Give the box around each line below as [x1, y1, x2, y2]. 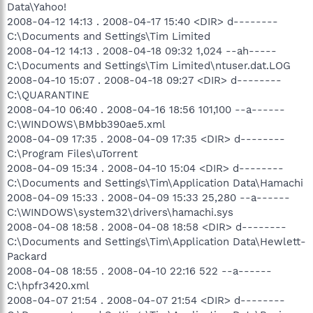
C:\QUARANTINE [7, 89, 89, 101]
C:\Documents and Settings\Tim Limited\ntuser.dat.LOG [7, 59, 291, 72]
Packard [7, 250, 47, 263]
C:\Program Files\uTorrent [7, 147, 138, 160]
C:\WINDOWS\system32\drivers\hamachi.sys [7, 206, 233, 219]
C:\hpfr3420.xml [7, 279, 89, 292]
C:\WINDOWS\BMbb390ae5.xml [7, 118, 166, 131]
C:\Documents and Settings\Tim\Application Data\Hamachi [7, 177, 303, 189]
